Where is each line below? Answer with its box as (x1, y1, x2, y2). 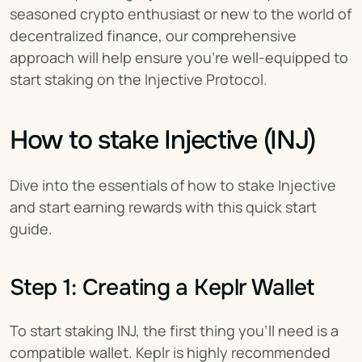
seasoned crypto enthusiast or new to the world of (10, 4, 351, 23)
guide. (10, 219, 53, 238)
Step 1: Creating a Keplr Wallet (10, 273, 314, 302)
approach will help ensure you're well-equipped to (10, 48, 348, 67)
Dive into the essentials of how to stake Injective (10, 175, 336, 195)
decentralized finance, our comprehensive (10, 26, 297, 45)
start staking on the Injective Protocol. (10, 69, 267, 89)
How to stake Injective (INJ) (10, 124, 316, 157)
